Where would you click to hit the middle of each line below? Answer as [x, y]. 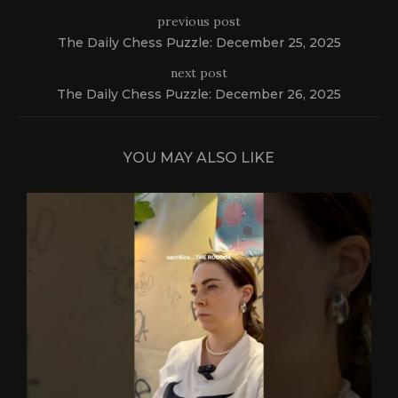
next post [199, 72]
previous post [199, 21]
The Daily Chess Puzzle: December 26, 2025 [199, 94]
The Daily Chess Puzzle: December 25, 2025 [199, 42]
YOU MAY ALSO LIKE [199, 157]
